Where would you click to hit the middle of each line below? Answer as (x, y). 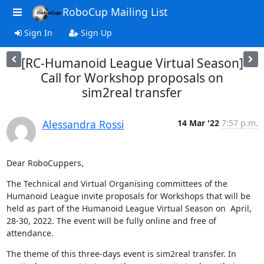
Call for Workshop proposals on (132, 78)
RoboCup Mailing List (115, 12)
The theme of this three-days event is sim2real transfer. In (121, 254)
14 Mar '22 (198, 123)
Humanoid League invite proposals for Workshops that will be (128, 196)
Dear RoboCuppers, (45, 163)
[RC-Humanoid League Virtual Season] (132, 63)
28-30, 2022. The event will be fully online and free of (111, 221)
